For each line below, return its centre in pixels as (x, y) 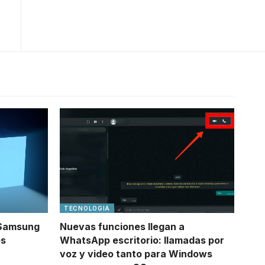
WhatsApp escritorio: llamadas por (142, 240)
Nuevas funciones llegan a (122, 226)
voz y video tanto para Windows (136, 253)
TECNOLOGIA (87, 208)
